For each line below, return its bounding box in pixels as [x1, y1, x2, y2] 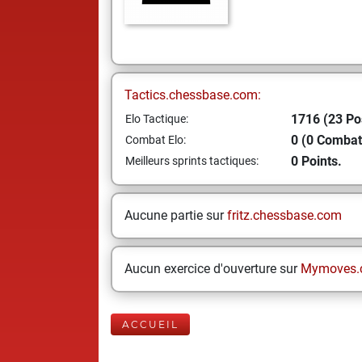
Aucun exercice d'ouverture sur [124, 261, 301, 276]
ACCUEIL [122, 318, 179, 330]
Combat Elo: [125, 133, 186, 146]
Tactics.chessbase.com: [124, 87, 261, 103]
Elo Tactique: [125, 112, 188, 125]
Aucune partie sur [124, 208, 227, 223]
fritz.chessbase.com [227, 208, 342, 223]
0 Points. [291, 154, 342, 169]
